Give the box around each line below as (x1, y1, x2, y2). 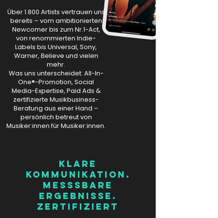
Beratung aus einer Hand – (14, 104, 98, 113)
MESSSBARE (43, 180, 113, 191)
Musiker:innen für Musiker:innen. (6, 121, 106, 131)
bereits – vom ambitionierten (10, 16, 102, 26)
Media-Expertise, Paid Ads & (11, 86, 101, 96)
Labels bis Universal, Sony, (15, 42, 97, 52)
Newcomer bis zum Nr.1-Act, (12, 25, 100, 35)
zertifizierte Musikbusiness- (13, 95, 99, 105)
